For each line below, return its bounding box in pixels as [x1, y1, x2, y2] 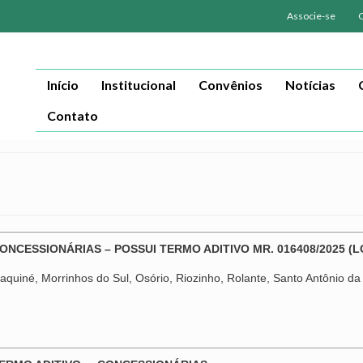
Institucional [100, 77, 176, 92]
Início [46, 77, 79, 92]
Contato [46, 108, 98, 123]
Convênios [198, 77, 263, 92]
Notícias [284, 77, 335, 92]
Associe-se [287, 10, 335, 22]
